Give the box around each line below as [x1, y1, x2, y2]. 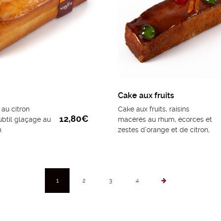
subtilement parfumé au [118, 136, 196, 145]
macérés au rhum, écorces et [118, 115, 212, 124]
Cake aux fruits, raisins [118, 105, 189, 113]
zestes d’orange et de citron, [118, 126, 210, 134]
